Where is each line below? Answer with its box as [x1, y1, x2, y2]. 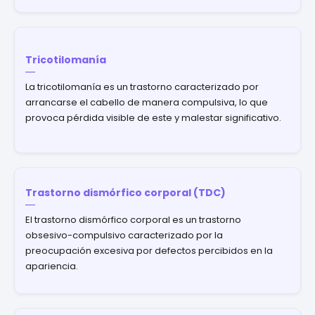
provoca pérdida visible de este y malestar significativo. [25, 110, 281, 124]
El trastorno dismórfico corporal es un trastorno [25, 212, 241, 226]
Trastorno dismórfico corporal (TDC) [25, 185, 226, 200]
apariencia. [25, 259, 78, 273]
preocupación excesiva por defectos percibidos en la [25, 243, 273, 257]
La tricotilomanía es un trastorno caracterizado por [25, 79, 259, 94]
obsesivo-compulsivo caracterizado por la [25, 228, 223, 242]
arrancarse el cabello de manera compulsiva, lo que [25, 95, 268, 109]
